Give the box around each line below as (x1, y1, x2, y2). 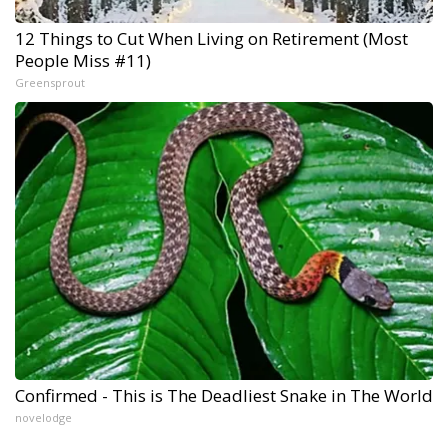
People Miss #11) (15, 48, 151, 72)
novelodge (15, 409, 72, 425)
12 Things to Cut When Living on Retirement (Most (15, 26, 408, 50)
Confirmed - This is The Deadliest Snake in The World (15, 383, 433, 407)
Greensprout (15, 74, 85, 90)
